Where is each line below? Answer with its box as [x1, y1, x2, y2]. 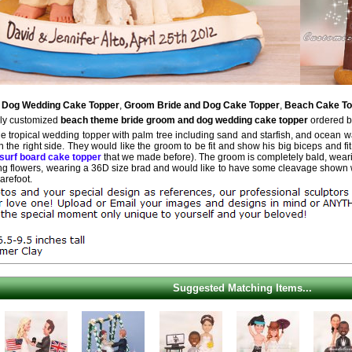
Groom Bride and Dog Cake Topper [124, 100, 280, 112]
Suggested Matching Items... [172, 282, 312, 295]
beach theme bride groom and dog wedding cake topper [60, 114, 308, 126]
